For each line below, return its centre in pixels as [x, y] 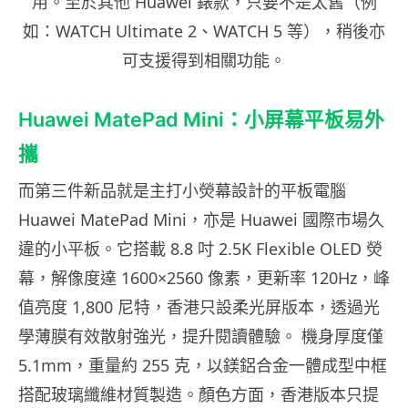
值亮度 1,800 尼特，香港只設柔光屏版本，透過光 [199, 306]
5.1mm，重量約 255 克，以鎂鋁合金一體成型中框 [203, 365]
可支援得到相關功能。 [204, 60]
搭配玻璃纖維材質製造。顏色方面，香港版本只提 [199, 394]
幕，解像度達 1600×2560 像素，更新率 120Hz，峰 [204, 277]
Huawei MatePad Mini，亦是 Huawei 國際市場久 [201, 219]
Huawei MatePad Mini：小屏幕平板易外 [201, 119]
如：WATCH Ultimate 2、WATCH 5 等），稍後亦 [204, 31]
